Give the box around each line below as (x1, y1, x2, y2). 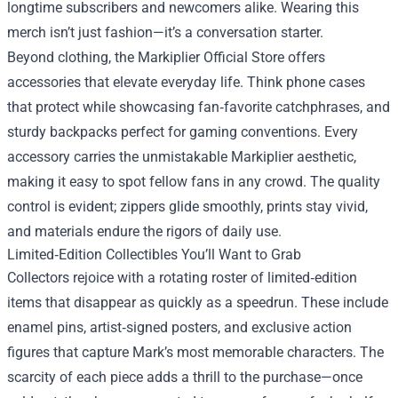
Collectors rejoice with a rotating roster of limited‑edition (7, 269, 357, 286)
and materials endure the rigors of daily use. (7, 223, 282, 240)
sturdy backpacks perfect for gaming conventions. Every (7, 123, 358, 140)
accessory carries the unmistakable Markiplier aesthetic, (7, 148, 356, 165)
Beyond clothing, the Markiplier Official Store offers (7, 49, 325, 66)
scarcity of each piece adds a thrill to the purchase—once (7, 369, 362, 386)
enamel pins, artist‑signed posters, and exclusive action (7, 319, 352, 336)
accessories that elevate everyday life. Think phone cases (7, 74, 365, 91)
